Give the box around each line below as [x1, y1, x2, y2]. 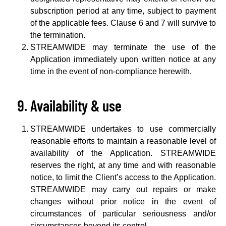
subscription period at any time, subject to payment [30, 7, 216, 15]
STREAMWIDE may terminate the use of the [30, 43, 216, 51]
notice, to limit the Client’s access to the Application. [30, 173, 216, 182]
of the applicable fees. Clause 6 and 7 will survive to [30, 19, 216, 27]
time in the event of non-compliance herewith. [30, 67, 192, 76]
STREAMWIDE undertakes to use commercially [30, 125, 216, 133]
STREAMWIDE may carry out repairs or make [30, 185, 216, 194]
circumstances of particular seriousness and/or [30, 209, 216, 218]
